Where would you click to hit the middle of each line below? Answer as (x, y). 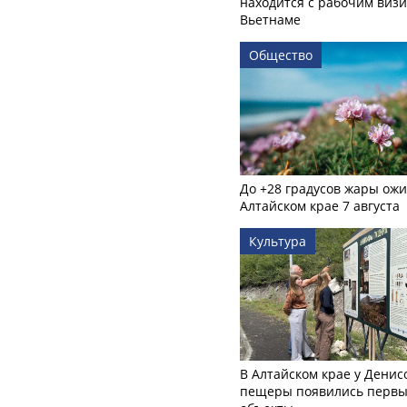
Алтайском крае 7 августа (320, 205)
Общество (281, 55)
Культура (278, 241)
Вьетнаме (270, 20)
